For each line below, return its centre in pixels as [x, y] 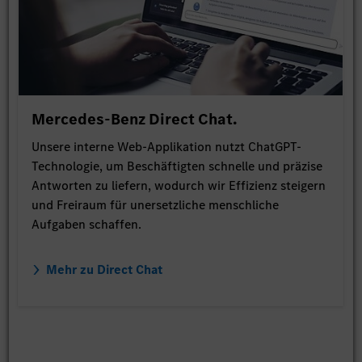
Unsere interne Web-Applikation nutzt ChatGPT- [167, 146]
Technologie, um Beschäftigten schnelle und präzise [177, 166]
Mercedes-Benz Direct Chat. [135, 119]
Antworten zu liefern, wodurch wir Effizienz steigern [179, 185]
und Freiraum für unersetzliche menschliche [156, 204]
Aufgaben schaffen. [87, 224]
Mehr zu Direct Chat [104, 269]
